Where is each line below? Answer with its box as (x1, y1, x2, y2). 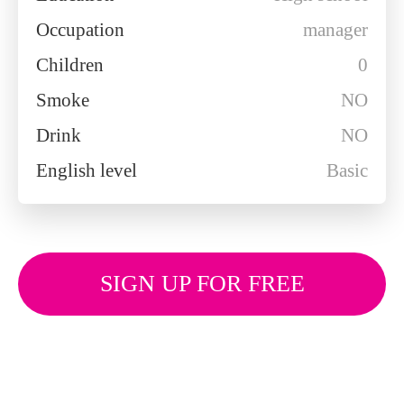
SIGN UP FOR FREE (99, 271, 305, 297)
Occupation (36, 19, 124, 41)
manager (303, 19, 368, 41)
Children (36, 54, 104, 76)
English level (36, 160, 137, 181)
